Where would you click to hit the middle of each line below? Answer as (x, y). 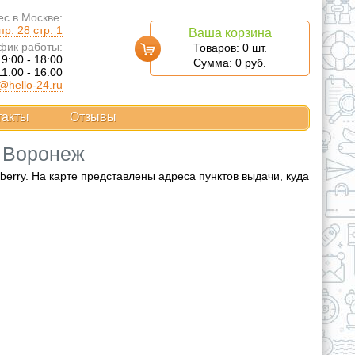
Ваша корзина (230, 33)
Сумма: (214, 63)
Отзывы (93, 117)
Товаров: (218, 48)
